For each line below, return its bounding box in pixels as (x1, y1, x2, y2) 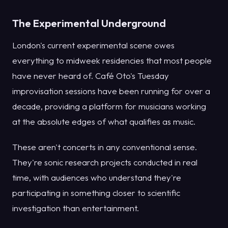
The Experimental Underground (12, 16, 166, 30)
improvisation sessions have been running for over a (12, 85, 210, 96)
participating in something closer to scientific (12, 187, 180, 198)
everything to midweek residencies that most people (12, 54, 212, 66)
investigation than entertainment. (12, 202, 139, 213)
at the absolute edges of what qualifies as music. (12, 116, 195, 127)
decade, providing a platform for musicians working (12, 100, 206, 111)
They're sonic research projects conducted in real (12, 156, 197, 167)
